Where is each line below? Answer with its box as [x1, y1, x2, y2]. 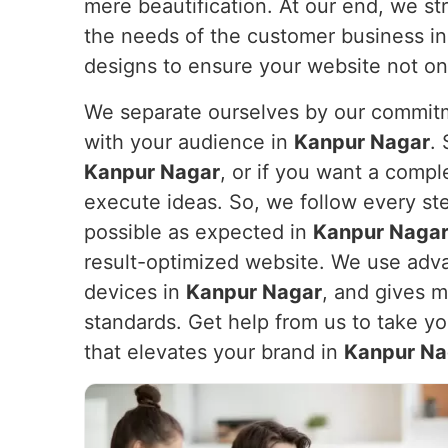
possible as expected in [84, 220, 313, 244]
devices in [84, 280, 186, 304]
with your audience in [84, 130, 294, 154]
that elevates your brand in [84, 340, 344, 364]
